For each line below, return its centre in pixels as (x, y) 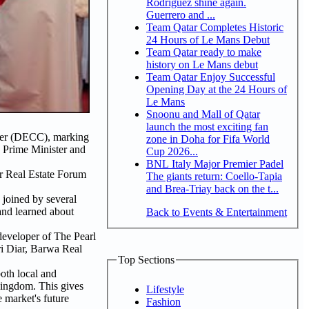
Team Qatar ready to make (204, 52)
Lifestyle (165, 289)
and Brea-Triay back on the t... (212, 188)
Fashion (163, 301)
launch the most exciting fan (207, 126)
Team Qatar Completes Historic (215, 27)
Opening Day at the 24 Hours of (217, 89)
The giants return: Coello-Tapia (214, 176)
